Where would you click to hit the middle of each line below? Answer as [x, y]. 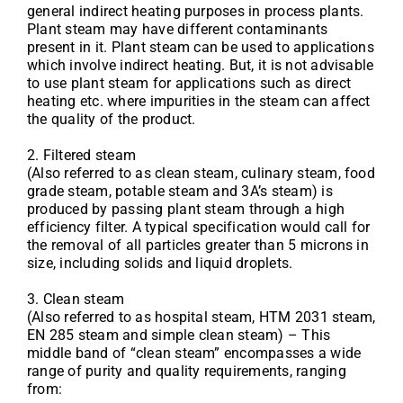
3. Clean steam [76, 299]
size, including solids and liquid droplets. [160, 263]
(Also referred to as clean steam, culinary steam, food [201, 173]
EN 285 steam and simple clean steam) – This [179, 335]
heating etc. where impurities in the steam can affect [198, 101]
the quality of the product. [111, 119]
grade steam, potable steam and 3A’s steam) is [179, 191]
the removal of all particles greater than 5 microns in [197, 245]
